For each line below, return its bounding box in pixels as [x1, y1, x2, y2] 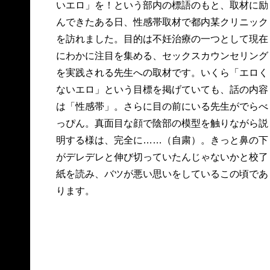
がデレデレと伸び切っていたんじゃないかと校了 [55, 152, 268, 162]
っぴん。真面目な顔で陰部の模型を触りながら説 [55, 118, 268, 128]
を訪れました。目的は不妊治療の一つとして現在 [55, 34, 268, 44]
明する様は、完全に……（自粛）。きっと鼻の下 [55, 135, 268, 145]
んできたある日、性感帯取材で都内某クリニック [55, 17, 268, 27]
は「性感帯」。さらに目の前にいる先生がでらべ [55, 101, 268, 111]
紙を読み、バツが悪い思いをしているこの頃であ [55, 169, 268, 179]
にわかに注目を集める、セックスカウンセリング [55, 51, 268, 61]
